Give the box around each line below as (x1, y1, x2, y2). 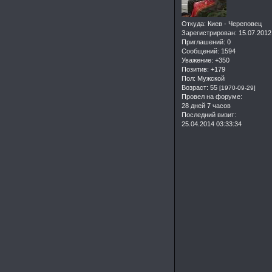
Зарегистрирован (182, 29, 235, 37)
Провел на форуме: (182, 93, 242, 101)
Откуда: (182, 20, 206, 28)
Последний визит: (182, 111, 236, 119)
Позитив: (182, 66, 209, 73)
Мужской (195, 75, 225, 83)
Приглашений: (182, 38, 225, 46)
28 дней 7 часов (182, 102, 231, 110)
